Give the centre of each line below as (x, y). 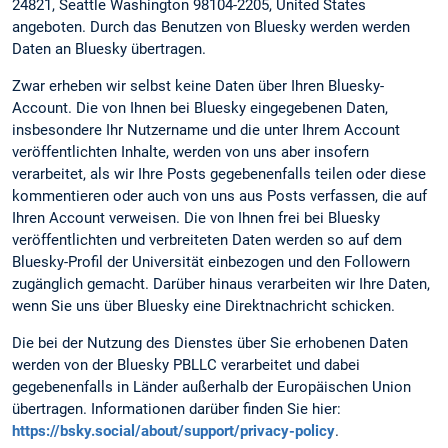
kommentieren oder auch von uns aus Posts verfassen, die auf (219, 195)
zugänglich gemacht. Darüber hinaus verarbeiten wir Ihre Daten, (221, 283)
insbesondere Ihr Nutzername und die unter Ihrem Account (206, 129)
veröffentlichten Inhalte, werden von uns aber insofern (190, 151)
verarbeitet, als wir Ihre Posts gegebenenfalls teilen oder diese (219, 173)
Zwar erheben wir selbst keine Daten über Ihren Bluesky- (198, 85)
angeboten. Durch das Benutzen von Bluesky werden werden (211, 26)
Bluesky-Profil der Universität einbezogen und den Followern (211, 261)
